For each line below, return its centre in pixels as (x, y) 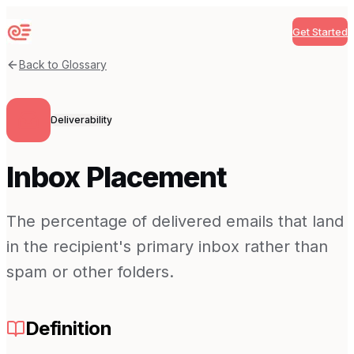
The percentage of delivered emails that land (175, 222)
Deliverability (81, 120)
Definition (68, 329)
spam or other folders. (90, 272)
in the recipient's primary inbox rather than (167, 247)
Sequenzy (36, 38)
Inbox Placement (117, 177)
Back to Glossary (63, 64)
